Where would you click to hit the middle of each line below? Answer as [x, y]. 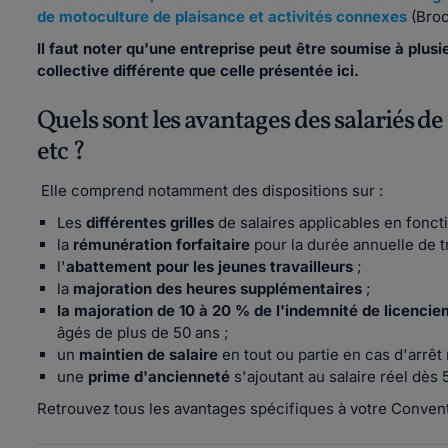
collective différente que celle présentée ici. [198, 70]
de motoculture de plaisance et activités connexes [222, 16]
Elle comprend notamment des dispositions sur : [212, 190]
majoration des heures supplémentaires [217, 288]
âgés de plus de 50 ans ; [143, 332]
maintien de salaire [148, 354]
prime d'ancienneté [159, 376]
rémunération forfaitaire [161, 244]
